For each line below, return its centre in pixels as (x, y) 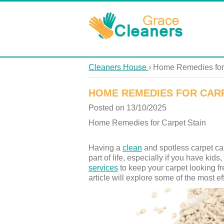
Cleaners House (117, 67)
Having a (105, 148)
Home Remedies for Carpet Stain (147, 123)
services (103, 168)
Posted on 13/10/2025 (127, 108)
